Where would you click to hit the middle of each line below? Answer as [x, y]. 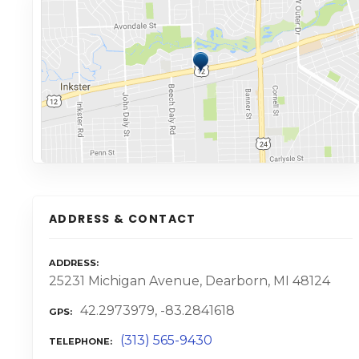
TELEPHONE [79, 341]
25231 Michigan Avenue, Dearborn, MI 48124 [190, 281]
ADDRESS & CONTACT [123, 219]
